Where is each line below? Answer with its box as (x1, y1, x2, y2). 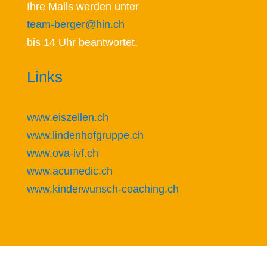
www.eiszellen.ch (26, 111, 108, 123)
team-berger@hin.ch (26, 18, 125, 30)
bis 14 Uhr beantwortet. (26, 36, 138, 48)
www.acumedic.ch (26, 165, 113, 177)
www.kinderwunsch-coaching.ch (26, 183, 179, 195)
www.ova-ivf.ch (26, 147, 98, 159)
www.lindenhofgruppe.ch (26, 129, 144, 141)
